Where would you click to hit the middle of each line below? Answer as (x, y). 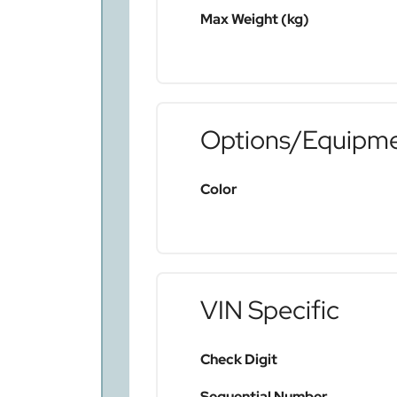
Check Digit (239, 360)
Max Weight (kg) (255, 19)
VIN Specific (270, 311)
